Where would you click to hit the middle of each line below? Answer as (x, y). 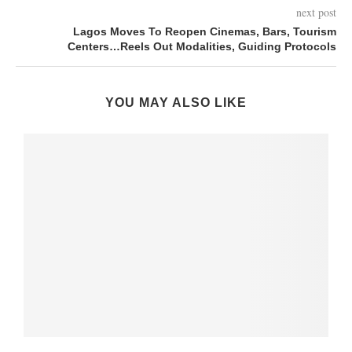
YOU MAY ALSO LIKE (176, 103)
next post (316, 13)
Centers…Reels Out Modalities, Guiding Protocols (202, 47)
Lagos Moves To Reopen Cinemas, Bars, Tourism (205, 32)
